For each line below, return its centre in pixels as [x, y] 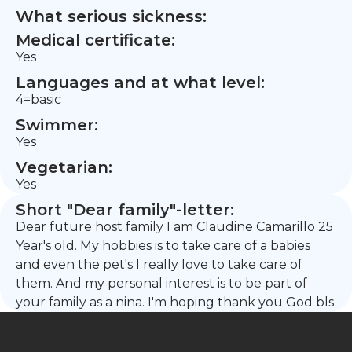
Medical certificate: [95, 40]
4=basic [38, 99]
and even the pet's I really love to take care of [159, 264]
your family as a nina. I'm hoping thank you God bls [175, 302]
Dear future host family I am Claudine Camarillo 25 [174, 227]
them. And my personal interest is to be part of [161, 283]
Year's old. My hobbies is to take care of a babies [163, 246]
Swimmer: [57, 125]
